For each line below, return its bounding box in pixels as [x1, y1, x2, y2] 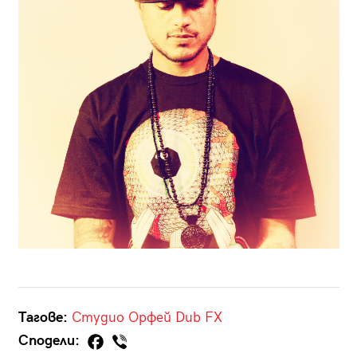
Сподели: [18, 331, 84, 349]
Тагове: [18, 308, 68, 326]
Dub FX [175, 308, 222, 326]
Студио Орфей [71, 308, 171, 326]
